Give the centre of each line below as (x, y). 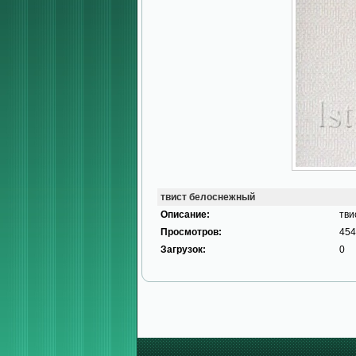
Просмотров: (191, 232)
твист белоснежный (208, 197)
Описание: (185, 215)
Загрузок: (183, 250)
